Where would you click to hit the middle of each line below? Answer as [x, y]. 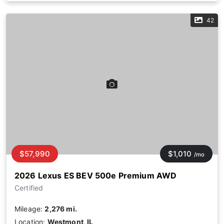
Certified [29, 188]
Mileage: [30, 209]
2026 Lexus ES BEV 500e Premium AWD [96, 176]
